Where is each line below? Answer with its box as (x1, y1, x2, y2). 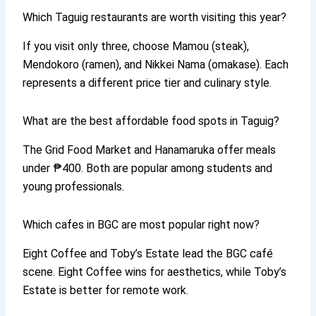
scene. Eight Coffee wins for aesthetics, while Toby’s (23, 265, 287, 279)
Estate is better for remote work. (23, 283, 189, 297)
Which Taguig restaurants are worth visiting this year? (23, 11, 287, 25)
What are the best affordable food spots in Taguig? (23, 114, 280, 128)
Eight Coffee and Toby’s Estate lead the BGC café (23, 246, 274, 260)
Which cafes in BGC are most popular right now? (23, 217, 260, 231)
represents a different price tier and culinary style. (23, 75, 272, 90)
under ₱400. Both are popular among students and (23, 161, 273, 175)
